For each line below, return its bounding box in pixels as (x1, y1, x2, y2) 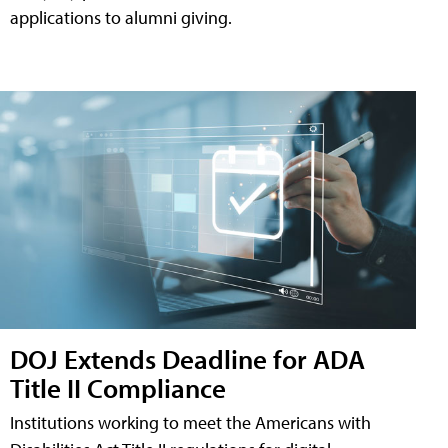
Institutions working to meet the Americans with (10, 410, 371, 434)
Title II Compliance (10, 369, 226, 405)
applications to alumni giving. (10, 5, 232, 29)
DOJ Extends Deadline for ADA (10, 340, 365, 376)
